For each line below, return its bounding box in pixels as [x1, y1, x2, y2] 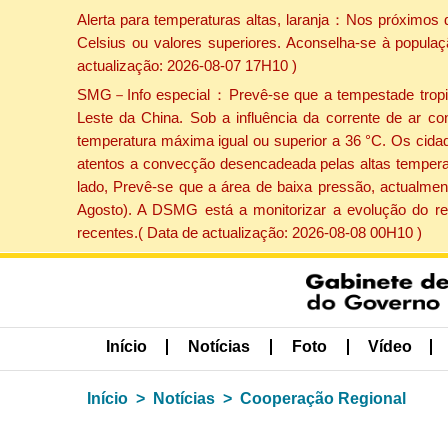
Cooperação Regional [240, 389, 406, 407]
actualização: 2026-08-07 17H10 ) [76, 56, 297, 74]
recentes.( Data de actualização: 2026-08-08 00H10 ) [76, 224, 422, 242]
